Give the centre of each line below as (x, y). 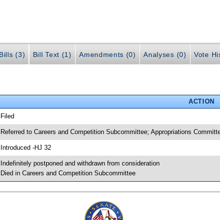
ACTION (201, 101)
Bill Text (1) (52, 55)
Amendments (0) (108, 55)
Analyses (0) (165, 55)
